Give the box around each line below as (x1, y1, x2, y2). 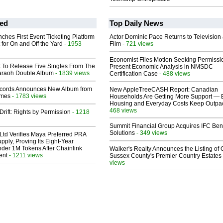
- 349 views (135, 129, 167, 136)
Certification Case (110, 70, 158, 78)
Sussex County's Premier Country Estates (110, 152, 222, 160)
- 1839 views (54, 70, 90, 77)
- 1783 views (10, 93, 46, 100)
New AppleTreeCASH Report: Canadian (110, 86, 218, 94)
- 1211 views (7, 152, 43, 159)
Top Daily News (110, 19, 163, 28)
